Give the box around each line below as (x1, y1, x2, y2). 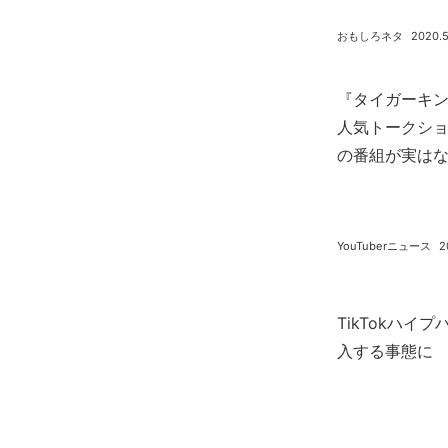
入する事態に (337, 341, 433, 361)
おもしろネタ (337, 29, 403, 43)
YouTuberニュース (337, 239, 431, 253)
